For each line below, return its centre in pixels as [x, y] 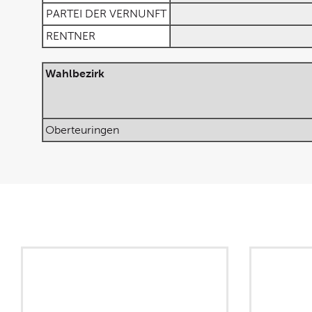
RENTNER [71, 36]
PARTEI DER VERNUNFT [106, 14]
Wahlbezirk [75, 73]
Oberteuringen [82, 130]
